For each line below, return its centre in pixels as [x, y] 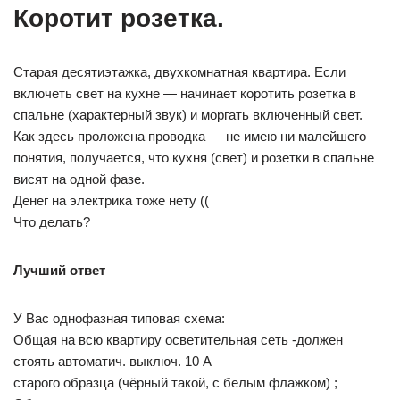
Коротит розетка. [119, 18]
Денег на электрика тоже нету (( [111, 200]
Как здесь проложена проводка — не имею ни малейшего [190, 136]
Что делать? [52, 222]
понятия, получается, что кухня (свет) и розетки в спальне [194, 158]
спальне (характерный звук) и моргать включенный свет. [188, 115]
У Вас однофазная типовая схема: [119, 318]
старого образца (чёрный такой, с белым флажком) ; [175, 383]
